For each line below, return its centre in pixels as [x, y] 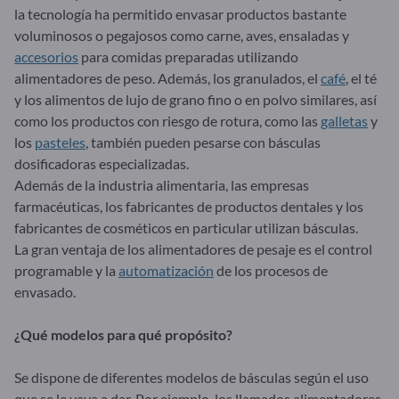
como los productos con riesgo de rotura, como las [167, 120]
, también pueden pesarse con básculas [203, 142]
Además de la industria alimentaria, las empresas [162, 184]
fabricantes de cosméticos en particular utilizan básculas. [186, 227]
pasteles [60, 142]
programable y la [66, 270]
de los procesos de [271, 270]
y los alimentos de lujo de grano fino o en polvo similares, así [195, 99]
